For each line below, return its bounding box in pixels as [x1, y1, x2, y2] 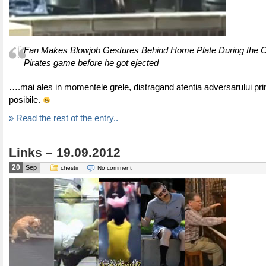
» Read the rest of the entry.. [9, 113, 118, 123]
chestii [61, 164, 78, 171]
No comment [97, 164, 132, 171]
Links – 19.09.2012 [9, 145, 121, 160]
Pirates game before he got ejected [24, 58, 159, 68]
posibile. [9, 95, 43, 104]
